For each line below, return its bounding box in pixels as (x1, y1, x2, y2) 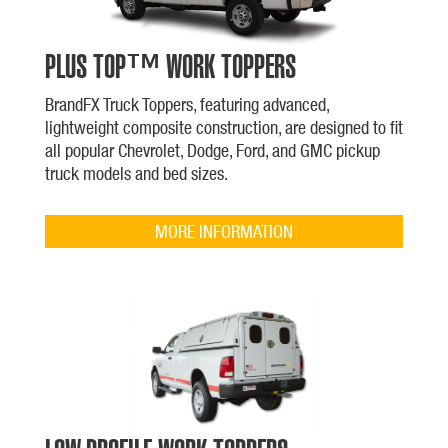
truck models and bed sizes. (44, 162, 228, 184)
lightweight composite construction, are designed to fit (44, 116, 403, 138)
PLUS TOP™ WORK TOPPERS (44, 48, 296, 83)
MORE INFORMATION (154, 220, 293, 242)
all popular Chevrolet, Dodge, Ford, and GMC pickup (44, 139, 380, 161)
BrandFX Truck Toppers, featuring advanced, (44, 93, 329, 115)
